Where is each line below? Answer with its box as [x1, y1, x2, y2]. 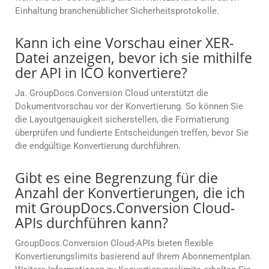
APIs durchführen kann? [15, 213, 168, 233]
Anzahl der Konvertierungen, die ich [15, 183, 245, 203]
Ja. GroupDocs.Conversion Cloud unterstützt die [15, 88, 208, 99]
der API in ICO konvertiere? [15, 63, 187, 83]
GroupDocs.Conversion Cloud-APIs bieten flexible [15, 238, 213, 249]
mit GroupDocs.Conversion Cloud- [15, 198, 235, 218]
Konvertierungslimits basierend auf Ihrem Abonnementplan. [15, 251, 252, 262]
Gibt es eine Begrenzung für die [15, 168, 218, 188]
